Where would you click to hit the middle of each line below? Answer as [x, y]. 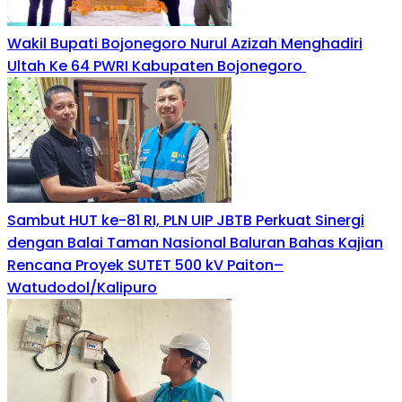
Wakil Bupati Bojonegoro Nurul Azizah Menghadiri [185, 44]
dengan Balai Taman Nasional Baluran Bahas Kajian [195, 243]
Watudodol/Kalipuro [82, 288]
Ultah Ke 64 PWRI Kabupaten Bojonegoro [157, 66]
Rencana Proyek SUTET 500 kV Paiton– [145, 266]
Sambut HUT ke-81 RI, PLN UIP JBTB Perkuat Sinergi [186, 221]
